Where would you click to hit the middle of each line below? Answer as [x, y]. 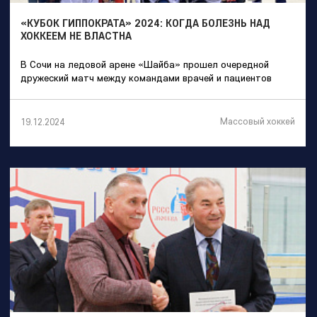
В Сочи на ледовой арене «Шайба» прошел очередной [145, 65]
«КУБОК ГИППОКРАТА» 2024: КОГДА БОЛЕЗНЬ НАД [145, 23]
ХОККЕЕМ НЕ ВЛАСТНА [76, 36]
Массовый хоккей [258, 121]
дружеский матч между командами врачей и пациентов [146, 78]
